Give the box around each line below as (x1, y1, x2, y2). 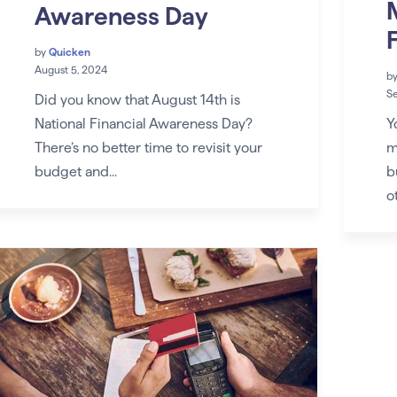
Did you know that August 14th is (34, 91, 240, 107)
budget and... (34, 163, 117, 179)
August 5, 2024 (34, 63, 107, 75)
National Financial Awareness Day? (34, 115, 253, 131)
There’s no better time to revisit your (34, 139, 262, 155)
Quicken (48, 45, 90, 58)
